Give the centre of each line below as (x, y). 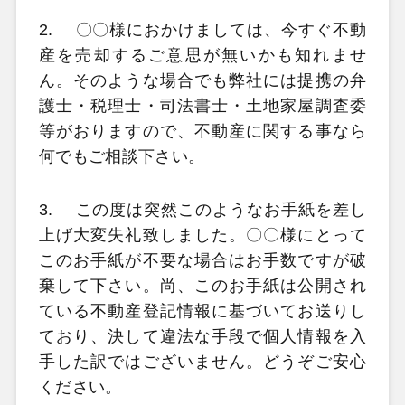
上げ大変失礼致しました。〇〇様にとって (202, 235)
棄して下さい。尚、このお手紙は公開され (202, 286)
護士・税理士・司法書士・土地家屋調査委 (202, 105)
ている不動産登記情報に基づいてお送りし (202, 311)
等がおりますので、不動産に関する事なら (202, 131)
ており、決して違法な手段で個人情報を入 (202, 337)
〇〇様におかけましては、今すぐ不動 (221, 29)
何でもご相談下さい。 (122, 156)
